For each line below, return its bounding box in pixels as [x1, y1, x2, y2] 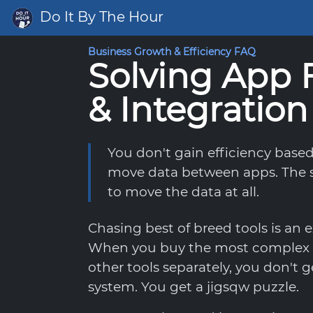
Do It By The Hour [36, 8, 163, 25]
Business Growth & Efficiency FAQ [88, 45, 256, 58]
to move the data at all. [108, 184, 259, 200]
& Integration [88, 89, 308, 130]
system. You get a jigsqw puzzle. [88, 279, 299, 295]
